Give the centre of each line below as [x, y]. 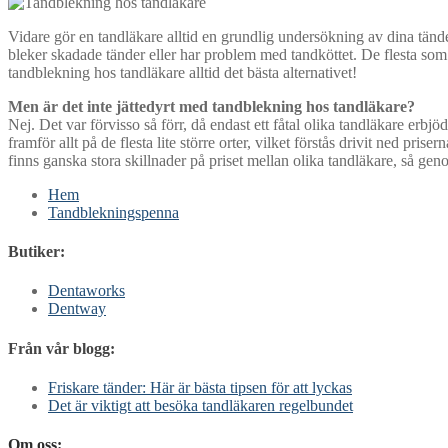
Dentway [77, 309]
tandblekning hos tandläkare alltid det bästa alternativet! [182, 72]
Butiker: [36, 252]
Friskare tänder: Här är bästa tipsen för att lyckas [200, 387]
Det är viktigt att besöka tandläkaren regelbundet [200, 405]
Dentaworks [86, 291]
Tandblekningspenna [113, 212]
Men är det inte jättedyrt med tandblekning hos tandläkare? [211, 106]
